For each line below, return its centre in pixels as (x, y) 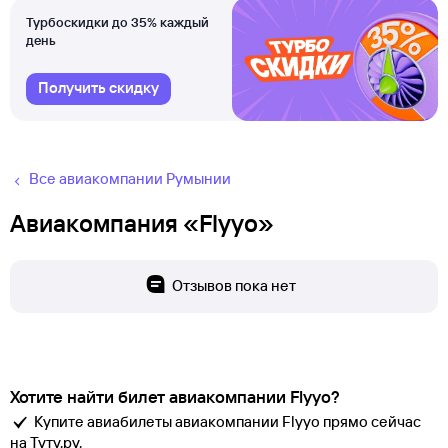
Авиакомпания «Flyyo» (142, 223)
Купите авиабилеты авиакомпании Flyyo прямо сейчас (227, 422)
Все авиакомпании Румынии (130, 178)
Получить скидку (98, 87)
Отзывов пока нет (234, 285)
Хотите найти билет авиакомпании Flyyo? (175, 397)
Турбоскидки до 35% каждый (117, 22)
